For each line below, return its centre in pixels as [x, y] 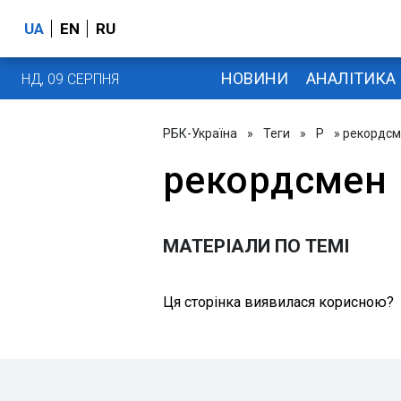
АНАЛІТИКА [350, 78]
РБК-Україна [200, 133]
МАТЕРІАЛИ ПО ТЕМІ [256, 246]
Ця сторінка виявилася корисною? [278, 302]
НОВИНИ [254, 78]
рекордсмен [275, 180]
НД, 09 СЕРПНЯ [70, 79]
